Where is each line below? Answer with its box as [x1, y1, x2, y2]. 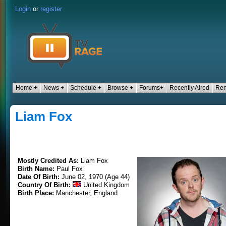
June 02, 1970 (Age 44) [62, 173, 130, 181]
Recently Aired [169, 84, 209, 91]
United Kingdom [81, 181, 130, 189]
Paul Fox [56, 165, 83, 173]
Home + [16, 84, 37, 91]
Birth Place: [18, 189, 56, 197]
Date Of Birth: [18, 173, 62, 181]
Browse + [107, 84, 133, 91]
